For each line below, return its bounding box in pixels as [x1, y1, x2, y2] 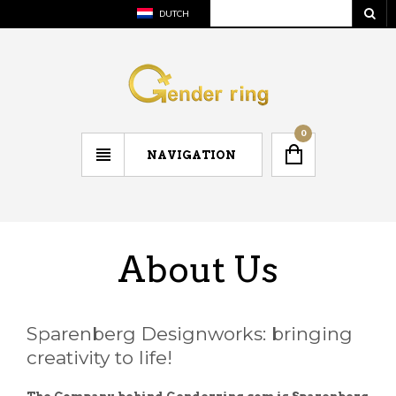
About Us [118, 248, 278, 292]
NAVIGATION [147, 148, 236, 163]
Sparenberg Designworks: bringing [27, 323, 353, 346]
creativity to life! [27, 346, 172, 369]
